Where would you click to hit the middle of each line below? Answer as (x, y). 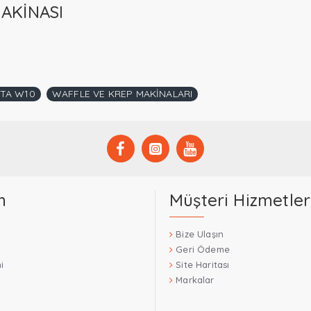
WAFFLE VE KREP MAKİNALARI (122, 94)
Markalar (195, 280)
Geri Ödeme (203, 249)
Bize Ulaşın (200, 234)
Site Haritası (203, 264)
